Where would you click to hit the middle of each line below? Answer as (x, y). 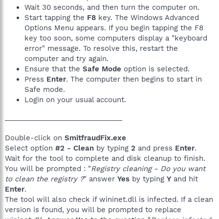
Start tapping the (56, 18)
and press (155, 148)
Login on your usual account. (75, 100)
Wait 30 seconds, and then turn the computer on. (112, 7)
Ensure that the (54, 69)
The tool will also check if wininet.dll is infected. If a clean (109, 199)
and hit (185, 179)
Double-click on (35, 138)
